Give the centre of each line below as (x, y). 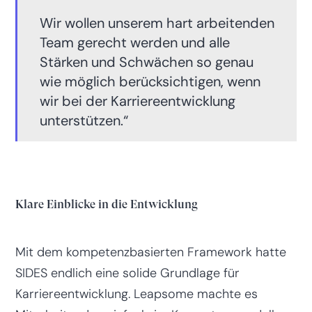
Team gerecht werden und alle (134, 42)
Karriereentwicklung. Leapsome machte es (136, 294)
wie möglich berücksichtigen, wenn (150, 81)
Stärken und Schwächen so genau (146, 62)
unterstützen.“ (84, 120)
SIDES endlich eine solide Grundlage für (127, 273)
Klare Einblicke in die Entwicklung (106, 204)
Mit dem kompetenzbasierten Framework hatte (150, 252)
